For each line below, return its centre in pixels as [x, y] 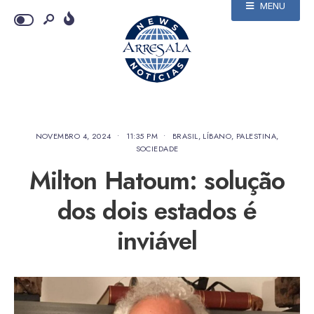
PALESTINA [256, 136]
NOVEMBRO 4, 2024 [73, 136]
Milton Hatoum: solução [157, 180]
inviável [157, 241]
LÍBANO [217, 136]
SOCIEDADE [157, 149]
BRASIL [185, 136]
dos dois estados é [157, 211]
